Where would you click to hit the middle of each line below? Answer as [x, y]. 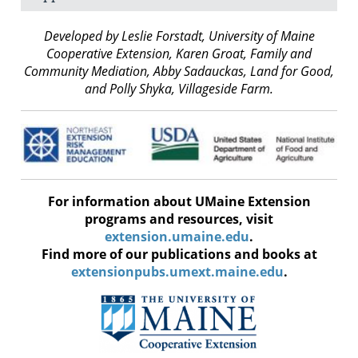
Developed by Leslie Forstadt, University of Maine [179, 36]
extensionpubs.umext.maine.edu [177, 272]
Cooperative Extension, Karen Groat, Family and [179, 53]
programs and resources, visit [179, 219]
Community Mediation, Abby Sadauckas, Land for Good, [179, 71]
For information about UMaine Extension [179, 202]
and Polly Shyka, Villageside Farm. [179, 88]
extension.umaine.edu [177, 237]
